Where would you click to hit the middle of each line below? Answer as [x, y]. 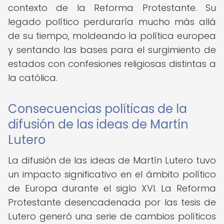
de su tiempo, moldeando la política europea [112, 36]
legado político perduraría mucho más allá [112, 22]
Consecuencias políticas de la [97, 109]
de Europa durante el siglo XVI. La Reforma [112, 188]
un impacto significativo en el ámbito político [112, 174]
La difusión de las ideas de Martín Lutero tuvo [112, 160]
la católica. [33, 78]
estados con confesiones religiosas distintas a [112, 64]
